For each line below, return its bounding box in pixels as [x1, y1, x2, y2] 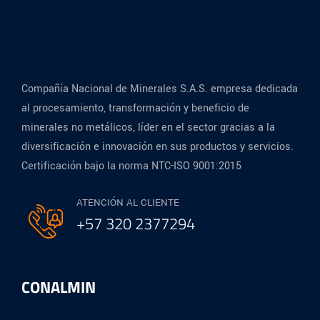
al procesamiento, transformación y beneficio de [21, 100, 249, 116]
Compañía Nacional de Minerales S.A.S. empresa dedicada [21, 81, 298, 96]
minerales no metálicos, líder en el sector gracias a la [21, 119, 275, 135]
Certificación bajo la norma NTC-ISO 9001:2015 [21, 158, 241, 174]
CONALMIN [21, 274, 96, 299]
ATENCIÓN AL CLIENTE [76, 195, 180, 209]
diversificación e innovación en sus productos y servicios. [21, 139, 294, 154]
